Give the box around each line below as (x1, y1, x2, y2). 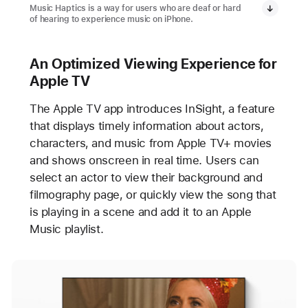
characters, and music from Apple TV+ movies (29, 136, 272, 151)
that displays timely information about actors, (29, 119, 264, 133)
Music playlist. (29, 222, 104, 236)
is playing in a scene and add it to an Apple (29, 205, 252, 219)
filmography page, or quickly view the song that (29, 188, 276, 202)
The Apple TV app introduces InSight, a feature (29, 102, 275, 116)
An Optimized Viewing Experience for (29, 55, 277, 73)
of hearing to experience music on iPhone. (29, 14, 193, 25)
